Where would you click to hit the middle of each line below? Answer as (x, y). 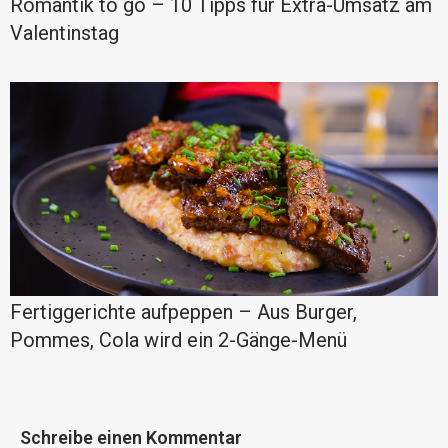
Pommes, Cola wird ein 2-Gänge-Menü (178, 340)
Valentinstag (64, 33)
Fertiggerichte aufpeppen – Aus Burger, (183, 312)
